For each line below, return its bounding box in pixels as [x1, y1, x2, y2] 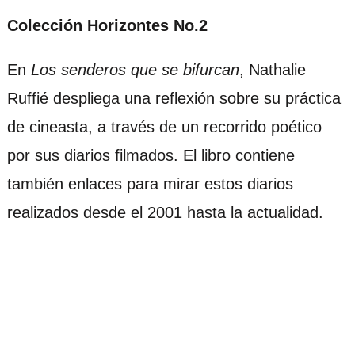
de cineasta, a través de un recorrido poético [6, 118, 322, 136]
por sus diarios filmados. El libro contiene [6, 147, 295, 165]
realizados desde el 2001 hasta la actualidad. [6, 204, 323, 222]
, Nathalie [239, 61, 306, 79]
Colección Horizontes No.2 [6, 17, 208, 35]
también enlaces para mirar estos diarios [6, 175, 293, 193]
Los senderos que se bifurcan [30, 61, 239, 79]
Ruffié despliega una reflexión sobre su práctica [6, 90, 341, 108]
